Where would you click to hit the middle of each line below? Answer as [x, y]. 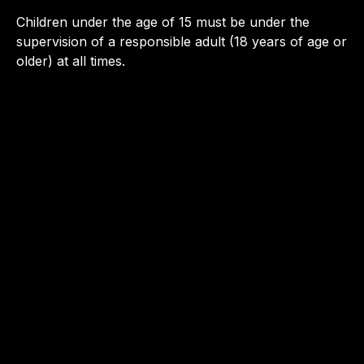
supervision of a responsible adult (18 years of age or [182, 42]
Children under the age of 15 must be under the [163, 22]
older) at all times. [71, 61]
